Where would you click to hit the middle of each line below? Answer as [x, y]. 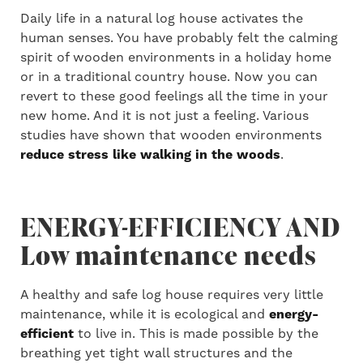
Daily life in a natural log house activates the [162, 18]
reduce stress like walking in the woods [150, 154]
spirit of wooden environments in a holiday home [176, 57]
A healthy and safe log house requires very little [172, 295]
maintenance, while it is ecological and [145, 314]
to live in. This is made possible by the [196, 333]
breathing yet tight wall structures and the [156, 353]
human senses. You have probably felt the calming [179, 38]
